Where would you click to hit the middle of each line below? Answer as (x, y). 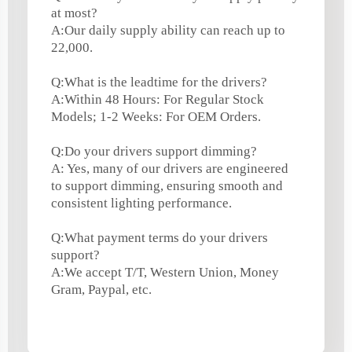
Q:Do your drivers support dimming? (154, 151)
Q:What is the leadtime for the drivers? (159, 82)
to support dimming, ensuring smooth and (167, 185)
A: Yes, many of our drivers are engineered (170, 168)
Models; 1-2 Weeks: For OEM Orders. (156, 116)
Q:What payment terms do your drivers (159, 237)
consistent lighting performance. (141, 203)
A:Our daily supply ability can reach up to (168, 30)
